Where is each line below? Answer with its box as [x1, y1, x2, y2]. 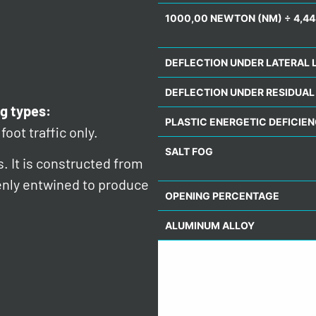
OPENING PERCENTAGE [165, 190, 279, 202]
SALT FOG [165, 145, 213, 158]
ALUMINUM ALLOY [165, 219, 255, 232]
